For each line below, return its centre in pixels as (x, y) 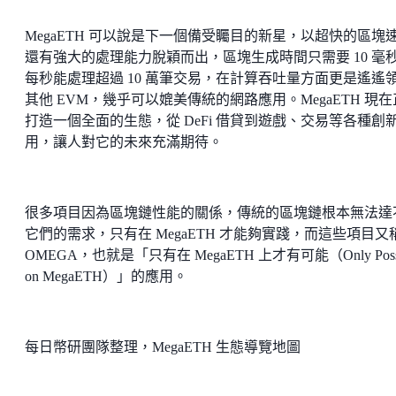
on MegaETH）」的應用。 (110, 277)
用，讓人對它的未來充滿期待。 (124, 142)
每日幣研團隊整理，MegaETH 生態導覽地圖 (163, 347)
